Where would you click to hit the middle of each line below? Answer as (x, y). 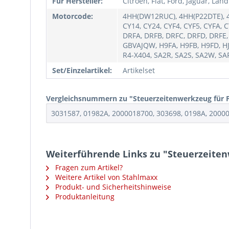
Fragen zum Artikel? (88, 167)
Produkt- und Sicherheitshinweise (112, 187)
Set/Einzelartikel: (82, 70)
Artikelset (139, 70)
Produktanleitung (84, 197)
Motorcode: (73, 16)
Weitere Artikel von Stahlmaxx (105, 177)
